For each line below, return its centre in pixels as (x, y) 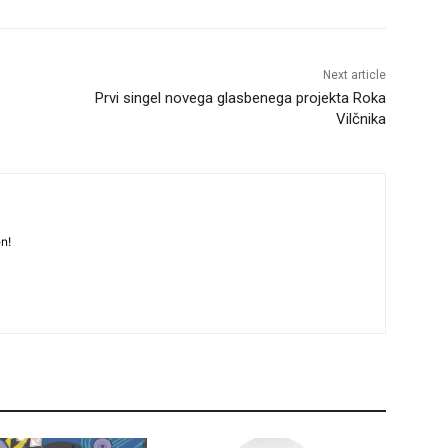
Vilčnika (360, 119)
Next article (354, 75)
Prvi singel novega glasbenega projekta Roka (240, 98)
